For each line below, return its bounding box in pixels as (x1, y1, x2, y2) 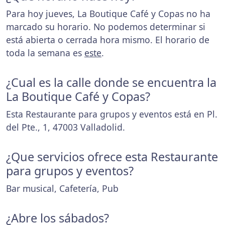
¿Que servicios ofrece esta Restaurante (6, 149, 218, 165)
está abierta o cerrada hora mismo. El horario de (6, 34, 209, 46)
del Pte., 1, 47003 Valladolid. (6, 121, 125, 134)
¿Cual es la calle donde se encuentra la (6, 74, 216, 91)
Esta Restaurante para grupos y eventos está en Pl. (6, 108, 217, 121)
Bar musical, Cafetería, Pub (6, 182, 119, 195)
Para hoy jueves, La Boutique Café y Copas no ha (6, 8, 210, 20)
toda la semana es (6, 47, 84, 59)
